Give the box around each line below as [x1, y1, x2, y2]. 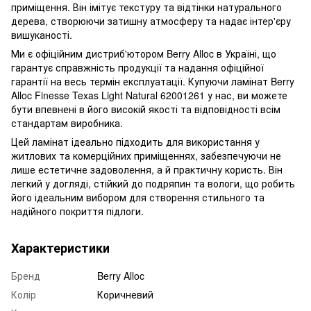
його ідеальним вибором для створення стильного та [11, 190, 264, 204]
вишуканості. [11, 27, 72, 42]
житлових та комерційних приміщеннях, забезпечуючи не [11, 148, 281, 162]
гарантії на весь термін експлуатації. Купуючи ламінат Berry [11, 74, 294, 88]
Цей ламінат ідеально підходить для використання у [11, 134, 260, 149]
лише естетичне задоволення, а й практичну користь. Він [11, 162, 283, 176]
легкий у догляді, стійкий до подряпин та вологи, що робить [11, 176, 295, 190]
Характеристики [11, 238, 110, 257]
